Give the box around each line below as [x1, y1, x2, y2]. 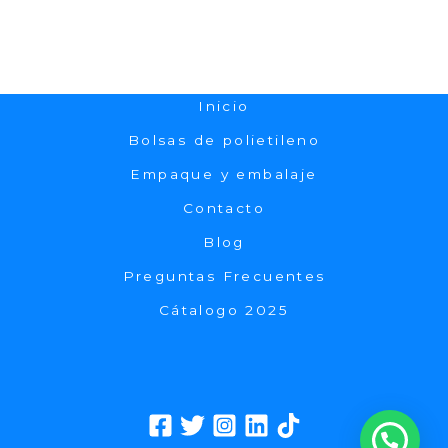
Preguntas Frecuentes [122, 268, 326, 285]
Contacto [182, 200, 266, 217]
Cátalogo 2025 [158, 302, 290, 319]
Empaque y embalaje [130, 166, 318, 183]
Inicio [198, 98, 250, 115]
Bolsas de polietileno [127, 132, 321, 149]
